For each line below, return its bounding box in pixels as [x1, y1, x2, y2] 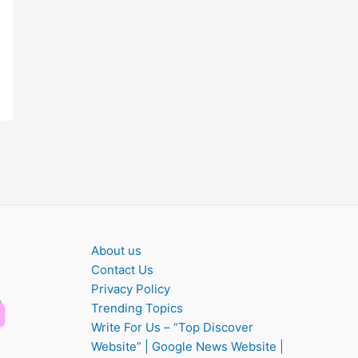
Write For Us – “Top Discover [90, 319, 253, 335]
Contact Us [90, 261, 153, 277]
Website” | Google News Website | [90, 338, 284, 354]
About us [90, 242, 141, 258]
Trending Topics [90, 300, 183, 316]
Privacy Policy [90, 280, 170, 296]
